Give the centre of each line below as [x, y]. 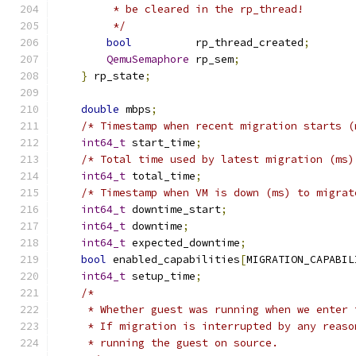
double [100, 109]
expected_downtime [183, 243]
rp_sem [211, 59]
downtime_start [173, 209]
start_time [161, 143]
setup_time [161, 276]
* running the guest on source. [167, 343]
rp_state [116, 76]
